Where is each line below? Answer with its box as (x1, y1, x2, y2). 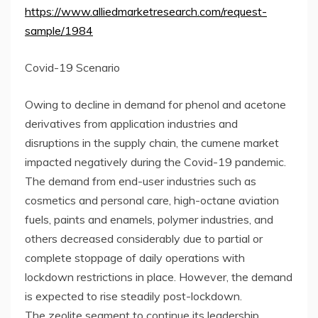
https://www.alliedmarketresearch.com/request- (25, 4, 267, 19)
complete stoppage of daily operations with (25, 251, 245, 265)
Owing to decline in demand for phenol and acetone (25, 97, 286, 112)
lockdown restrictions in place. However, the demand (25, 270, 292, 285)
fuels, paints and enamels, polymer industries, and (25, 212, 273, 227)
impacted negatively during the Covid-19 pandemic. (25, 155, 286, 170)
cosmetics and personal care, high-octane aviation (25, 193, 279, 208)
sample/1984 (25, 23, 93, 38)
